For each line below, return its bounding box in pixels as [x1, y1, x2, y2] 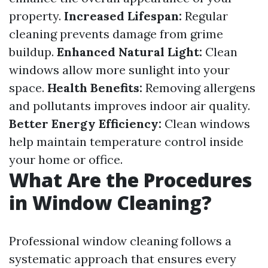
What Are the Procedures [9, 167, 252, 193]
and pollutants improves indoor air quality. [9, 98, 250, 113]
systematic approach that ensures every [9, 251, 236, 266]
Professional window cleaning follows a [9, 233, 232, 248]
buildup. [9, 44, 57, 59]
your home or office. [9, 152, 123, 167]
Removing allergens [142, 80, 255, 95]
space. [9, 80, 47, 95]
